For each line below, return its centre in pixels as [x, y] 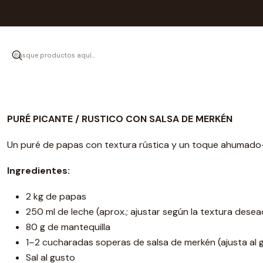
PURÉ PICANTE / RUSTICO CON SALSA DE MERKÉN [120, 119]
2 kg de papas [56, 196]
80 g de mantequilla [68, 227]
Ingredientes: [38, 171]
